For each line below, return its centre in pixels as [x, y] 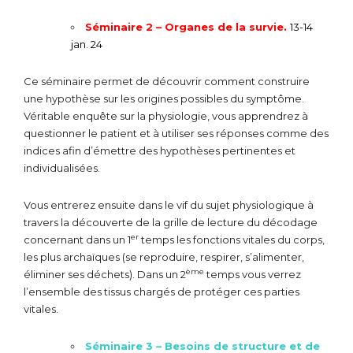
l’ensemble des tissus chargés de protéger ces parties [162, 291]
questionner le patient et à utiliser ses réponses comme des [176, 133]
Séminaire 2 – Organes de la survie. [188, 26]
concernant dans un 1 [77, 239]
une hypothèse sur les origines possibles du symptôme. [164, 98]
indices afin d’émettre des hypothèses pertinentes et [160, 150]
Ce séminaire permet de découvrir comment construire [167, 81]
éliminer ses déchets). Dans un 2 [105, 274]
